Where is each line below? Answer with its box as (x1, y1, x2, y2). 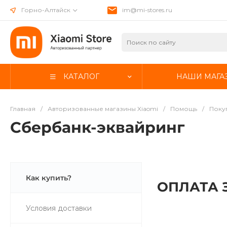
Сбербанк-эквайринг (10, 118, 184, 137)
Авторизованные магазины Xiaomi (48, 105, 158, 112)
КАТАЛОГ (63, 71, 99, 81)
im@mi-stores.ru (122, 6, 172, 14)
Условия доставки (26, 204, 92, 213)
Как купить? (26, 173, 71, 182)
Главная (10, 105, 35, 112)
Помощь (170, 105, 197, 112)
